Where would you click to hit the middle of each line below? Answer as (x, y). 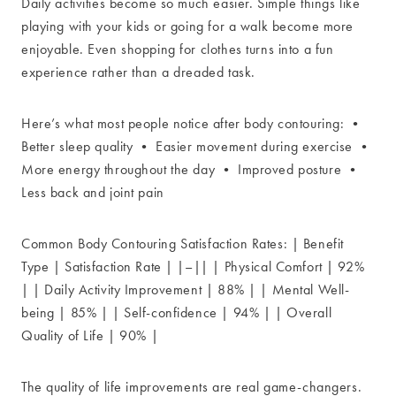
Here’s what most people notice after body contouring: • (192, 124)
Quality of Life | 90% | (90, 336)
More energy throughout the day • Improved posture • (191, 170)
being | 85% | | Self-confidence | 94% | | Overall (177, 313)
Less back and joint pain (93, 193)
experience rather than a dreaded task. (138, 72)
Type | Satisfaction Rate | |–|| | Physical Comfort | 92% (193, 267)
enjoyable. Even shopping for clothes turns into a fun (178, 49)
